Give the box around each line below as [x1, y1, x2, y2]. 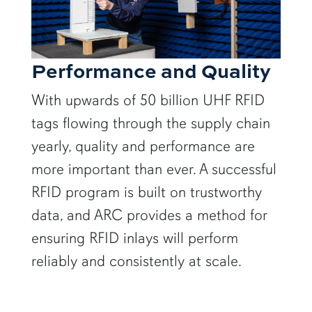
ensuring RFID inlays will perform [31, 228, 238, 248]
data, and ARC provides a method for [31, 205, 267, 225]
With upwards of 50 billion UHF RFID [31, 91, 265, 110]
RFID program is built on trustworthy [31, 182, 262, 202]
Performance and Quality [31, 56, 271, 85]
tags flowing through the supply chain [31, 114, 270, 133]
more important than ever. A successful [31, 159, 276, 179]
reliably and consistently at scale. [31, 251, 242, 271]
